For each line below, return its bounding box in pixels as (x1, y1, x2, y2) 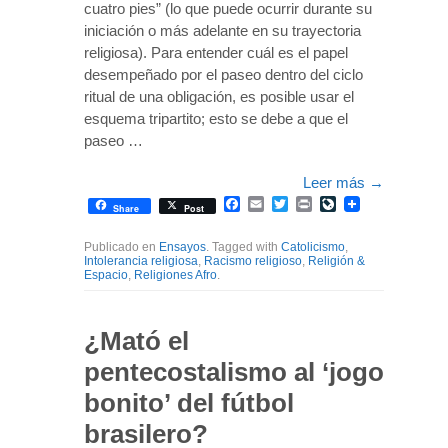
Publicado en (84, 239, 159, 254)
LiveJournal (336, 195, 419, 213)
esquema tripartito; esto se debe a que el (84, 109, 348, 127)
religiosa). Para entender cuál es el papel (84, 43, 348, 61)
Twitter (288, 195, 335, 213)
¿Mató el (84, 325, 189, 356)
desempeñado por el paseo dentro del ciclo (84, 65, 363, 83)
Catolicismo (281, 239, 345, 254)
